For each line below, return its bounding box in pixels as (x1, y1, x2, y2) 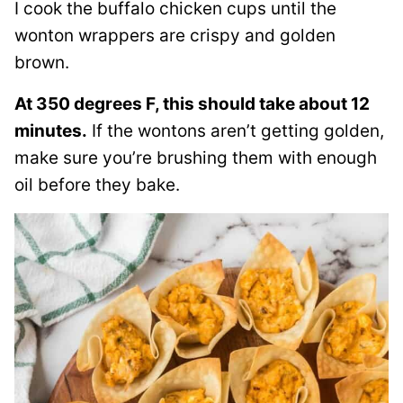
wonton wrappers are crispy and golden (14, 25, 336, 46)
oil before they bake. (14, 175, 180, 195)
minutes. (14, 121, 87, 141)
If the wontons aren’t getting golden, (87, 121, 384, 141)
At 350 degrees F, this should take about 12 (14, 94, 370, 114)
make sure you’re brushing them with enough (14, 148, 377, 168)
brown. (14, 52, 69, 73)
